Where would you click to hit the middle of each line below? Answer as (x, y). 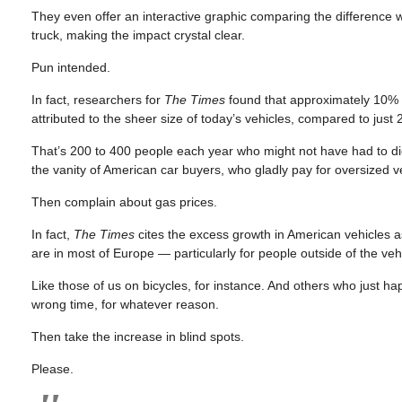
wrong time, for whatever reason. (125, 304)
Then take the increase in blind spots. (138, 336)
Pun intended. (71, 67)
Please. (52, 369)
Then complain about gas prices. (124, 202)
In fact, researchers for (98, 100)
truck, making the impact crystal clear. (138, 35)
